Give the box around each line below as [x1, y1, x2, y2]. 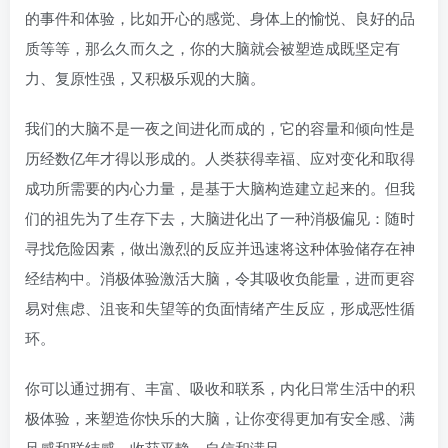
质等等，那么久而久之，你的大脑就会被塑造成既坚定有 [25, 37, 400, 58]
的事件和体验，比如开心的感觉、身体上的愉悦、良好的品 [25, 7, 415, 28]
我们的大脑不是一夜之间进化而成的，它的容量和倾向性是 [25, 117, 415, 138]
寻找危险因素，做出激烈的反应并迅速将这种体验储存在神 [25, 237, 415, 258]
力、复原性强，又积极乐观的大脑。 [25, 67, 265, 88]
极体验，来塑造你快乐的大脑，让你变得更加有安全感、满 [25, 407, 415, 428]
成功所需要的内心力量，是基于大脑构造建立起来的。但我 [25, 177, 415, 198]
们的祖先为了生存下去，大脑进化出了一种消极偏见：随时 [25, 207, 415, 228]
